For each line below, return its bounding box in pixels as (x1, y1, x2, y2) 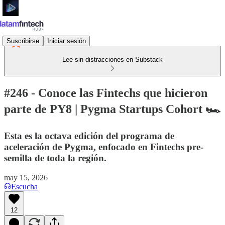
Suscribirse (7, 37, 39, 45)
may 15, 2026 (4, 173, 48, 182)
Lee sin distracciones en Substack (62, 56, 163, 63)
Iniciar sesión (47, 37, 86, 45)
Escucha (11, 182, 38, 191)
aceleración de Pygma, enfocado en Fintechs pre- (4, 141, 203, 152)
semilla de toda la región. (4, 152, 106, 163)
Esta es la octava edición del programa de (4, 130, 174, 141)
